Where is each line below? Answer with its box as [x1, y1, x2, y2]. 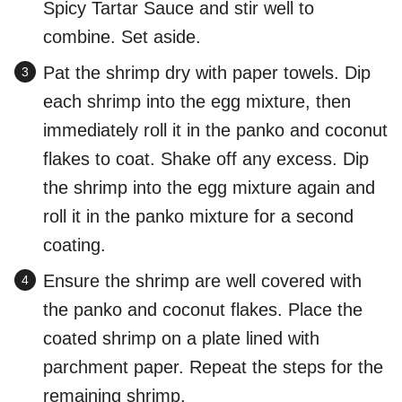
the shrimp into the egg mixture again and [43, 178, 375, 198]
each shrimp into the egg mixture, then [43, 92, 351, 112]
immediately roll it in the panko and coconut [43, 120, 388, 141]
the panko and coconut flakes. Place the [43, 300, 363, 320]
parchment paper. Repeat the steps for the [43, 357, 383, 378]
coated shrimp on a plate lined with [43, 328, 319, 349]
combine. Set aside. [43, 27, 201, 48]
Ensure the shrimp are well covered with [43, 271, 362, 292]
